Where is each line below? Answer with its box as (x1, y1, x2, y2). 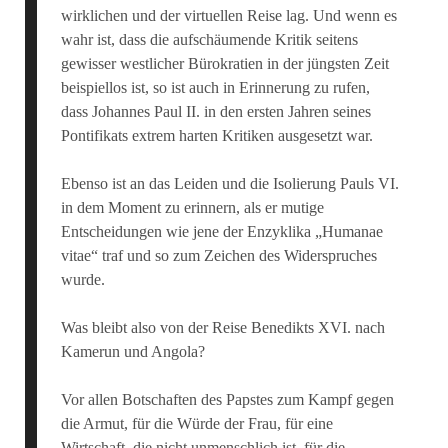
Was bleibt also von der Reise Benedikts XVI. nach (60, 319, 385, 336)
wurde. (60, 271, 105, 288)
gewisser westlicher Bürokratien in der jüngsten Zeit (60, 55, 389, 72)
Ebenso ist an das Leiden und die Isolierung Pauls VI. (60, 175, 399, 192)
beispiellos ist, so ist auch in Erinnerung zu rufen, (60, 79, 370, 96)
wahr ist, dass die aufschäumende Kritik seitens (60, 31, 358, 48)
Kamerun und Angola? (60, 343, 205, 360)
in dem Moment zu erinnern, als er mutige (60, 199, 324, 216)
